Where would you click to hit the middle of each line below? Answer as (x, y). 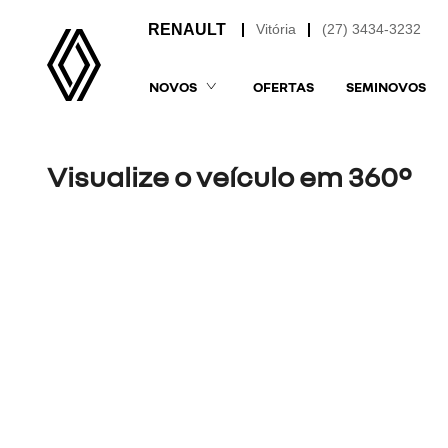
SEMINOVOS (385, 86)
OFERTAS (283, 86)
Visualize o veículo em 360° (229, 176)
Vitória (276, 29)
